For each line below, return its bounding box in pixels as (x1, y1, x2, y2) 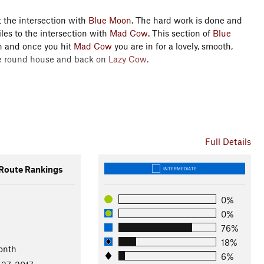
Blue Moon (88, 15, 131, 25)
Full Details (204, 136, 251, 147)
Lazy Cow (108, 54, 147, 64)
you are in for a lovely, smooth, (112, 41, 233, 51)
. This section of (148, 28, 213, 38)
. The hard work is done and (131, 15, 242, 25)
